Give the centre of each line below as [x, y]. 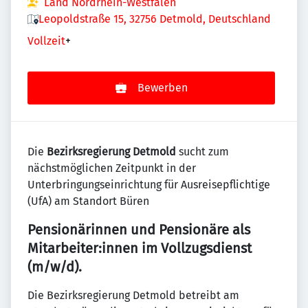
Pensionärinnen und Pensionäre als [139, 230]
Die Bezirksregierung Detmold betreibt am [133, 295]
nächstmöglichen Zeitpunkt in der [112, 168]
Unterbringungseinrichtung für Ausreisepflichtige [149, 185]
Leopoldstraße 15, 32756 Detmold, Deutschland [155, 19]
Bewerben [162, 88]
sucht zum [202, 152]
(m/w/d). [55, 267]
